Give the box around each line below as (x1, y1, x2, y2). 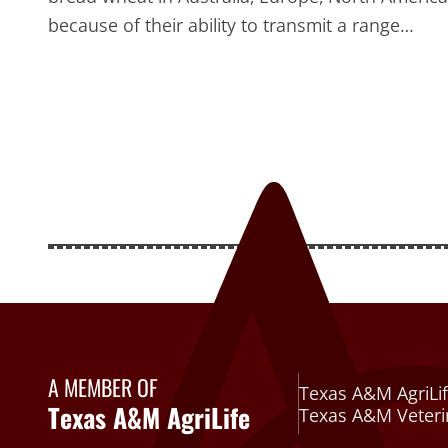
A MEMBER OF (48, 371, 158, 404)
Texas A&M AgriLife (48, 398, 250, 438)
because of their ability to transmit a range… (48, 13, 414, 38)
